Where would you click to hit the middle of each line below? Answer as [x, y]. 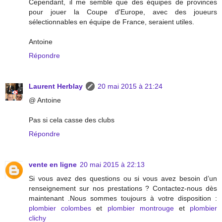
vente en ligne [53, 164]
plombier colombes [60, 208]
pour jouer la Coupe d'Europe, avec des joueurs [123, 12]
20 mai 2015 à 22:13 [112, 164]
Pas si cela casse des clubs [72, 120]
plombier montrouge [140, 208]
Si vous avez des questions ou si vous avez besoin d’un [123, 178]
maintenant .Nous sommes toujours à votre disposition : [123, 198]
